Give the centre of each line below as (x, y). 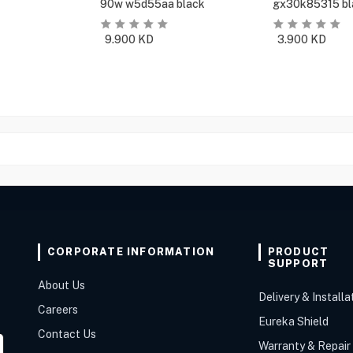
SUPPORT (298, 264)
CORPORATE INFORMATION (131, 252)
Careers (58, 310)
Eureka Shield (293, 321)
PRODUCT (298, 252)
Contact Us (67, 334)
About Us (61, 285)
